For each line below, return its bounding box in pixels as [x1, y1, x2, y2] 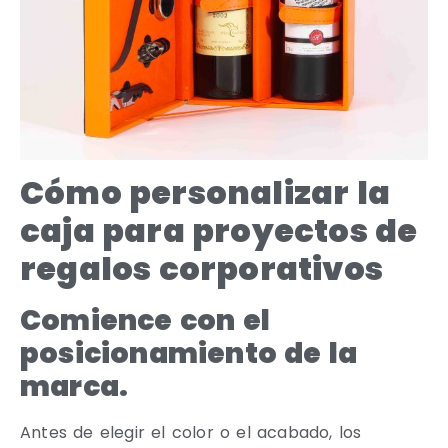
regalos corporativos [20, 246, 384, 292]
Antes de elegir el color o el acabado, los [20, 421, 362, 445]
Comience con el [20, 301, 270, 341]
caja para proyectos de [20, 208, 418, 254]
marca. [20, 367, 129, 407]
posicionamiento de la [20, 334, 358, 374]
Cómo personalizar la [20, 170, 391, 216]
